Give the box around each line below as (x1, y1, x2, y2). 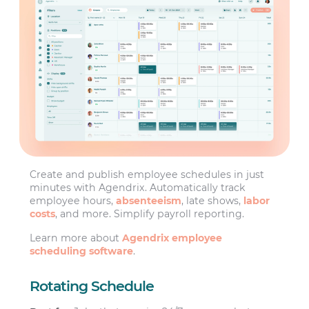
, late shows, (181, 194, 244, 207)
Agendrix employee (122, 232, 223, 245)
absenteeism (116, 194, 182, 207)
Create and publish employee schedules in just (30, 168, 265, 181)
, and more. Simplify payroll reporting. (55, 207, 245, 220)
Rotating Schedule (30, 277, 154, 295)
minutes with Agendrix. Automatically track (30, 181, 246, 194)
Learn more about (30, 232, 123, 245)
